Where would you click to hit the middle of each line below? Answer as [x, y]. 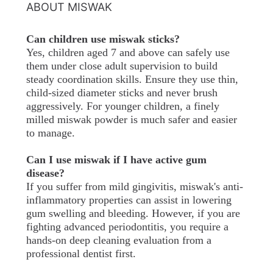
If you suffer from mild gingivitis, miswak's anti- [134, 186]
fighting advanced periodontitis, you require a [127, 226]
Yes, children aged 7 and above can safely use [128, 52]
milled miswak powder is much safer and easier [131, 119]
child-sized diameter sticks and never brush [122, 92]
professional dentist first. [81, 253]
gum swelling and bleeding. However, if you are [133, 213]
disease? [45, 173]
